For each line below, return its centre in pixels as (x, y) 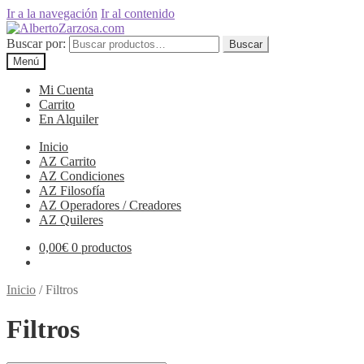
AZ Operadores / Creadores (110, 205)
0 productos (102, 247)
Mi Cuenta (66, 90)
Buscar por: (36, 43)
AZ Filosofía (72, 191)
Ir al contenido (138, 13)
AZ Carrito (67, 161)
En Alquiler (69, 119)
